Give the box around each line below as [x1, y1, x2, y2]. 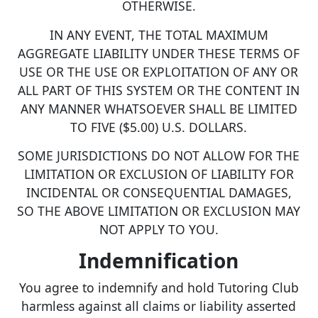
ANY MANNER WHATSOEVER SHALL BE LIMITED [20, 99, 297, 117]
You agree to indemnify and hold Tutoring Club [18, 278, 299, 296]
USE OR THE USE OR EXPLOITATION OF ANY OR [19, 62, 299, 80]
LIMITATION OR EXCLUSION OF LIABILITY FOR [23, 165, 294, 183]
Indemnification [79, 247, 239, 275]
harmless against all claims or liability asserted [21, 297, 297, 314]
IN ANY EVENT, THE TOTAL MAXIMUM [49, 26, 268, 43]
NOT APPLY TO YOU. [99, 221, 219, 238]
